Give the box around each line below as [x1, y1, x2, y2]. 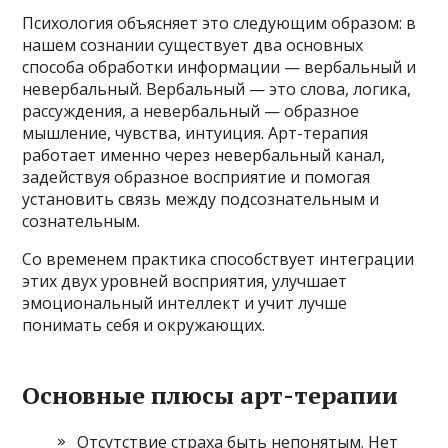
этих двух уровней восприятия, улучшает [22, 269, 348, 292]
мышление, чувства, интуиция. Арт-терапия [22, 121, 369, 144]
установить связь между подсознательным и [22, 187, 380, 210]
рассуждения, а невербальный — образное [22, 99, 360, 122]
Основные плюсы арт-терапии [22, 378, 399, 411]
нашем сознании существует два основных [22, 33, 364, 56]
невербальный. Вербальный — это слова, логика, [22, 77, 412, 100]
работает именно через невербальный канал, [22, 143, 386, 166]
